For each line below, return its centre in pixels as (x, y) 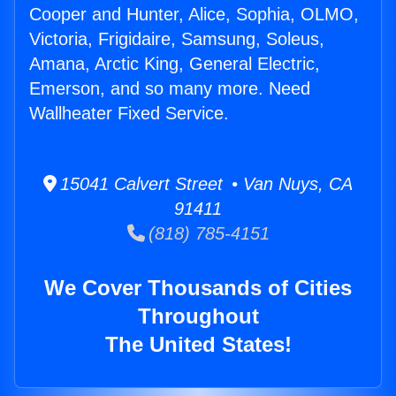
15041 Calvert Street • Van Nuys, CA (205, 184)
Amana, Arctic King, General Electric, (175, 64)
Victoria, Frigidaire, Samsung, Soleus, (177, 39)
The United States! (198, 345)
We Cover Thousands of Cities (198, 288)
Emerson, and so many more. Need (170, 89)
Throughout (198, 316)
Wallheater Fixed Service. (129, 114)
